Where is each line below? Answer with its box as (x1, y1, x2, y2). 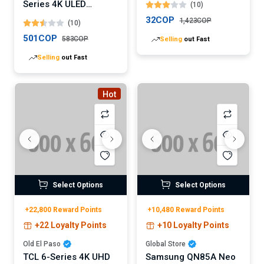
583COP (62, 34, 88, 43)
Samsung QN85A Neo (146, 251, 236, 262)
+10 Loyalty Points (157, 220, 229, 230)
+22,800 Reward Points (25, 205, 102, 214)
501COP (23, 32, 57, 44)
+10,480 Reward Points (147, 205, 225, 214)
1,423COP (179, 16, 212, 25)
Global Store (146, 239, 186, 248)
